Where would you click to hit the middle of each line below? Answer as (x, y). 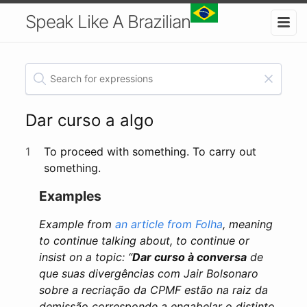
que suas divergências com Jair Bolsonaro (149, 273)
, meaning (248, 224)
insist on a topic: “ (86, 257)
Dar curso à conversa (190, 257)
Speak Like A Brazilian (108, 22)
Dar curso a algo (90, 120)
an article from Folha (169, 224)
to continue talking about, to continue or (145, 240)
